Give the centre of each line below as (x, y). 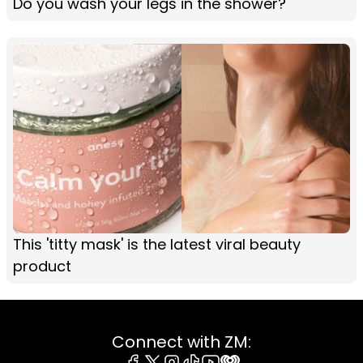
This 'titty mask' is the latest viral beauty (157, 244)
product (42, 266)
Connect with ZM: (181, 342)
